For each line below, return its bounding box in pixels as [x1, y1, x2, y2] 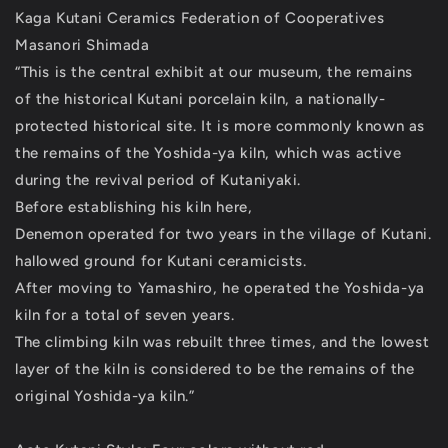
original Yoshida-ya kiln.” [15, 387, 195, 405]
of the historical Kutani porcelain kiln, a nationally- [15, 90, 386, 108]
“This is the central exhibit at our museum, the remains [15, 63, 414, 81]
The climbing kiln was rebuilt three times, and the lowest [15, 333, 430, 351]
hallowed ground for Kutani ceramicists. [15, 252, 307, 270]
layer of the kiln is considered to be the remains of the [15, 360, 415, 378]
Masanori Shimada [15, 36, 150, 54]
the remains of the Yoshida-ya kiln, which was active [15, 144, 402, 162]
